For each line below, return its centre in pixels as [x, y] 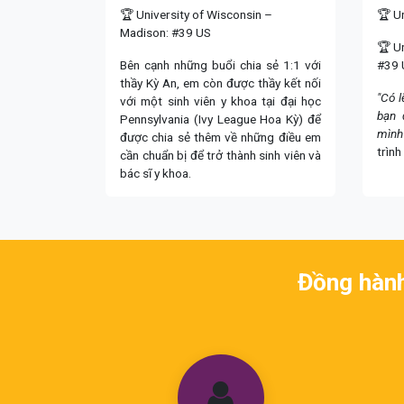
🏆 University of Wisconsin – [196, 14]
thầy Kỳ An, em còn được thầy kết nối [220, 83]
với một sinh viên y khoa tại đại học [220, 101]
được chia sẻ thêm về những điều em [220, 137]
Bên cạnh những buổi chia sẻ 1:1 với [220, 64]
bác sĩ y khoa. [156, 173]
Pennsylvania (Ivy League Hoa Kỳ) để [220, 119]
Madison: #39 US [165, 32]
